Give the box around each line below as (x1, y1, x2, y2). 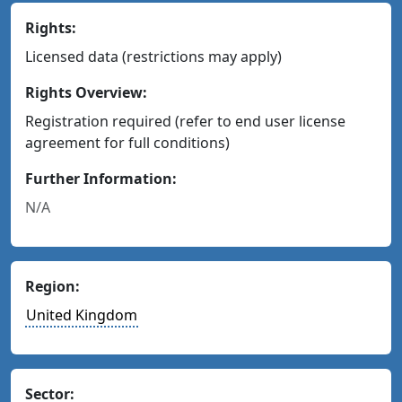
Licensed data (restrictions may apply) (25, 47, 282, 66)
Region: (25, 276, 80, 296)
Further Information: (25, 169, 177, 188)
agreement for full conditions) (25, 133, 230, 153)
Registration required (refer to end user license (25, 111, 345, 131)
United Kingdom (26, 305, 137, 325)
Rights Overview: (25, 83, 147, 102)
